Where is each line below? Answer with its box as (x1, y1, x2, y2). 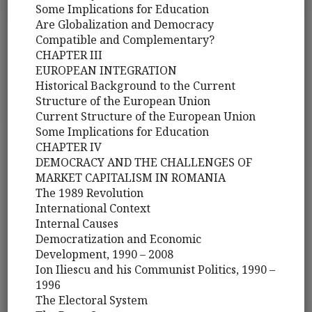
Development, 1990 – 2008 (36, 247, 174, 263)
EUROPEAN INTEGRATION (36, 63, 178, 79)
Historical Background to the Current (36, 78, 236, 94)
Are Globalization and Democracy (36, 17, 214, 33)
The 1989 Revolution (36, 185, 144, 201)
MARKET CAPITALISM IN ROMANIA (36, 170, 226, 186)
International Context (36, 201, 151, 217)
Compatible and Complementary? (36, 32, 215, 48)
